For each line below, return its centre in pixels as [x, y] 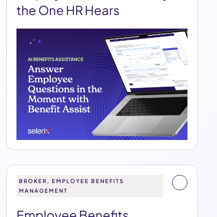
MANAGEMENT [44, 191]
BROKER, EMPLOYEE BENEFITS [72, 181]
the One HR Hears [68, 10]
